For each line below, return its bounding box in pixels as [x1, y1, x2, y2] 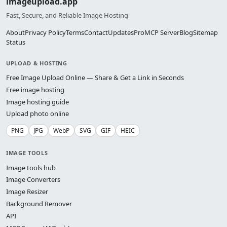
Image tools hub [6, 163, 56, 172]
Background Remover [6, 199, 72, 208]
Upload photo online [6, 109, 69, 119]
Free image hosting [6, 85, 64, 94]
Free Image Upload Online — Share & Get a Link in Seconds [6, 72, 184, 82]
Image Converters [6, 175, 60, 184]
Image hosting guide [6, 97, 69, 106]
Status [6, 37, 25, 47]
